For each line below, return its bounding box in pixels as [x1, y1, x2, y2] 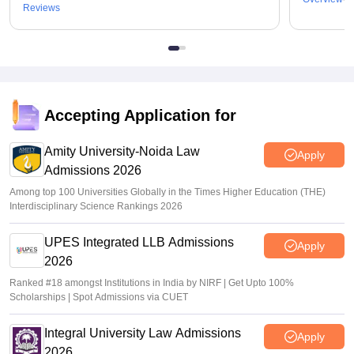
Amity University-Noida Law [44, 145, 200, 158]
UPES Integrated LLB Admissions [44, 235, 234, 249]
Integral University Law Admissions [44, 326, 241, 340]
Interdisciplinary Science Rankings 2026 [9, 201, 183, 212]
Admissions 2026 [44, 164, 141, 177]
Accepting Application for [44, 107, 236, 124]
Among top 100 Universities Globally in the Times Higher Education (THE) [9, 186, 326, 198]
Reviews [23, 2, 60, 13]
